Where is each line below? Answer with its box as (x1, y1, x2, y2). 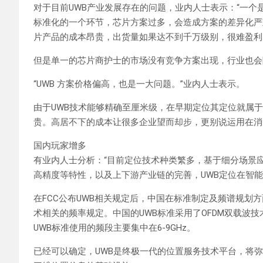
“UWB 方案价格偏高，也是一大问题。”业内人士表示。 (33, 79, 245, 90)
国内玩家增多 (33, 140, 86, 151)
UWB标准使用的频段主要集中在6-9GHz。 (33, 222, 195, 234)
